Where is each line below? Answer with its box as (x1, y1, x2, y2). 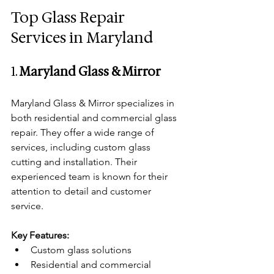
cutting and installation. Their (11, 155, 139, 168)
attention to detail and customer (11, 185, 154, 197)
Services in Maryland (11, 28, 153, 48)
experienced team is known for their (11, 170, 170, 182)
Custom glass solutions (31, 243, 131, 256)
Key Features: (11, 229, 69, 241)
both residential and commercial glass (11, 111, 179, 124)
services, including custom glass (11, 141, 153, 153)
